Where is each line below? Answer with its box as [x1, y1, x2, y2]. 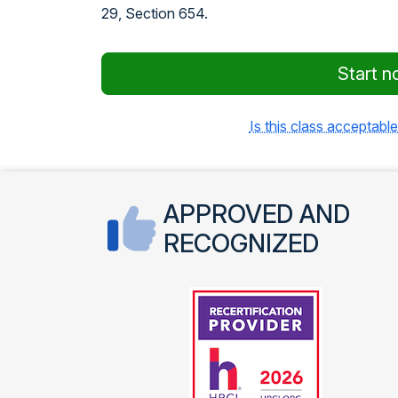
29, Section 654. [101, 4, 208, 22]
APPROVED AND [163, 199, 350, 229]
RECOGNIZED [163, 228, 319, 259]
